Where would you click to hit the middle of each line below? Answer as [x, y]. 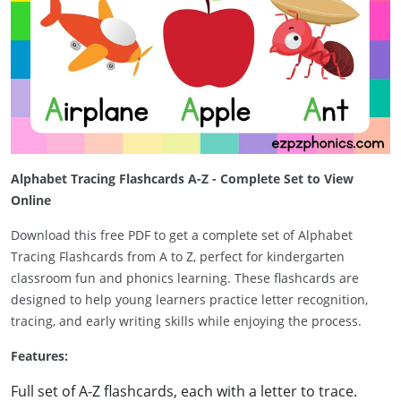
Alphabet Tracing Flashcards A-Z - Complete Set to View [182, 178]
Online [31, 200]
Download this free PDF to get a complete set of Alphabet [182, 235]
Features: [39, 355]
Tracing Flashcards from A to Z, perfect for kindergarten [178, 256]
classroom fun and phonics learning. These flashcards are [185, 277]
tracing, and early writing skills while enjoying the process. [186, 320]
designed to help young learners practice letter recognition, [189, 299]
